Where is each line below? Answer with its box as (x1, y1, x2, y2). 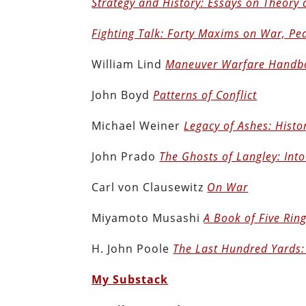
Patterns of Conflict (153, 87, 258, 102)
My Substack (92, 271, 169, 287)
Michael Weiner (92, 117, 184, 133)
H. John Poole (92, 240, 173, 256)
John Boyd (92, 87, 154, 102)
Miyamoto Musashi (92, 210, 204, 225)
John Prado (92, 148, 160, 164)
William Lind (92, 56, 166, 72)
